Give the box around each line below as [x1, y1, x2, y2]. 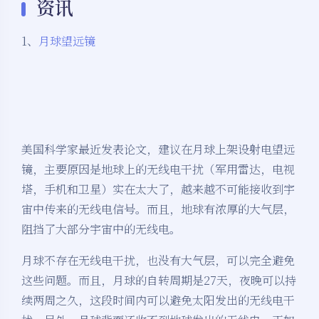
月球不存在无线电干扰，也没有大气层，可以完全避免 [21, 252, 295, 269]
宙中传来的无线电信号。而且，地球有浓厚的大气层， [21, 201, 295, 218]
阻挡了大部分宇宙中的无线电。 [21, 221, 181, 238]
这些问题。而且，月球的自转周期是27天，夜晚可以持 [21, 272, 296, 289]
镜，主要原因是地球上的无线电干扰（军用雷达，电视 [21, 161, 295, 178]
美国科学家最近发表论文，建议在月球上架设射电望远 [21, 141, 295, 158]
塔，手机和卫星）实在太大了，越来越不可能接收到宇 [21, 181, 295, 198]
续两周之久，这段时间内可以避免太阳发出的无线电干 [21, 292, 295, 309]
